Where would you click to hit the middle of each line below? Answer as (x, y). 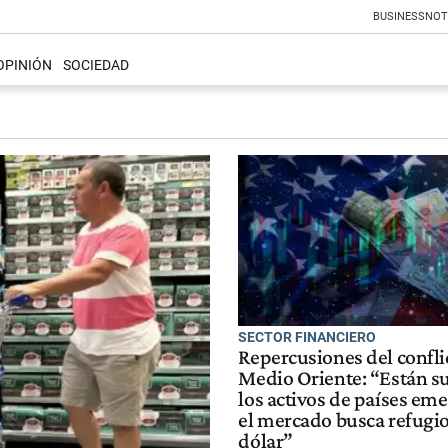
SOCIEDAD (95, 66)
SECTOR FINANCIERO (307, 336)
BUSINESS (399, 16)
